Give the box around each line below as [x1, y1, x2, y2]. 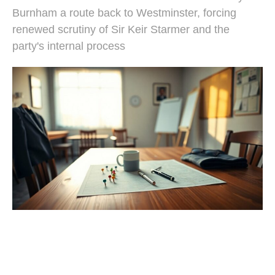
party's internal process [12, 40, 125, 52]
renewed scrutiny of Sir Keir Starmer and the [12, 23, 230, 36]
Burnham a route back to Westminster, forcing [12, 7, 236, 19]
